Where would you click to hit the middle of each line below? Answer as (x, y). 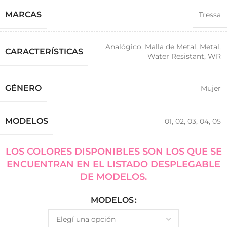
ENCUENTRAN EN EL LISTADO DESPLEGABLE (113, 164)
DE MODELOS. (113, 177)
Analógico (123, 47)
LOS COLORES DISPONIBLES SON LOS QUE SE (113, 152)
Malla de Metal (171, 47)
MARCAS (23, 14)
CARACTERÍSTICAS (44, 51)
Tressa (210, 15)
